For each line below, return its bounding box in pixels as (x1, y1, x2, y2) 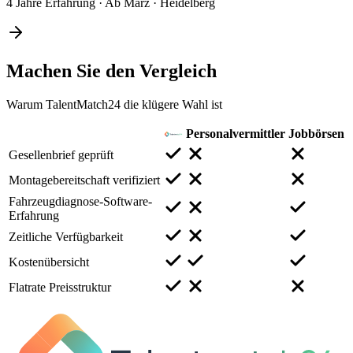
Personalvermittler (186, 126, 285, 140)
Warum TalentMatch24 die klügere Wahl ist (6, 97, 222, 111)
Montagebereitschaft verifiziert (9, 173, 160, 187)
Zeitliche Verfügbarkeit (9, 229, 123, 243)
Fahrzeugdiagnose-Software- (9, 194, 152, 208)
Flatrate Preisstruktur (9, 280, 111, 294)
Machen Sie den (6, 60, 139, 81)
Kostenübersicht (9, 255, 89, 269)
